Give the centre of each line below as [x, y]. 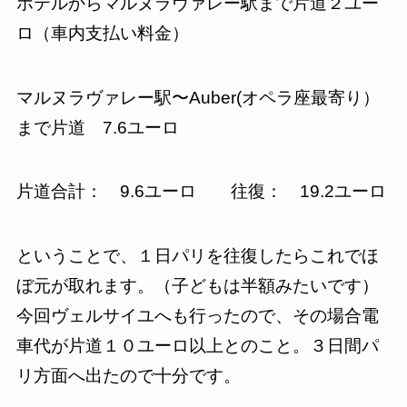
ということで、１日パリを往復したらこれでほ [197, 255]
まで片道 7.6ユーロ [97, 127]
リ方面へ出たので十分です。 [128, 375]
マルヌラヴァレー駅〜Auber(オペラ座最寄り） [198, 97]
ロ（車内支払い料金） [111, 33]
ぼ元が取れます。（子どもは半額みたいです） [197, 285]
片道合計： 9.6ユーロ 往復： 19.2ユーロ [201, 192]
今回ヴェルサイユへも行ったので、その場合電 [197, 315]
